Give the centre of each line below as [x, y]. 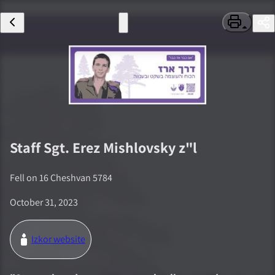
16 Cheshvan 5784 [76, 178]
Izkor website [58, 239]
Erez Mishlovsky [124, 148]
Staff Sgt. [40, 148]
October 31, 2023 [44, 203]
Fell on [25, 178]
